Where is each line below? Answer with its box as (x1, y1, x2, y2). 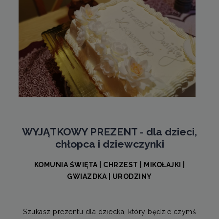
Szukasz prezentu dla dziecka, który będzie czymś (23, 207, 196, 216)
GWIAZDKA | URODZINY (67, 172, 152, 180)
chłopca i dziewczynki (55, 138, 164, 151)
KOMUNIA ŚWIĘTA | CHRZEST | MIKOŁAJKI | (34, 160, 185, 169)
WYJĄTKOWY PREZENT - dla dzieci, (22, 126, 197, 138)
